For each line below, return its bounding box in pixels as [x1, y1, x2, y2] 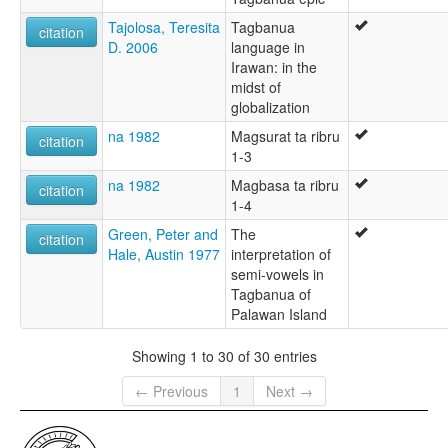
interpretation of [231, 244, 331, 265]
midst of [231, 77, 281, 98]
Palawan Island [231, 304, 327, 325]
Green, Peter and [108, 224, 218, 245]
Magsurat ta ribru [231, 126, 340, 147]
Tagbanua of [231, 284, 311, 305]
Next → [266, 381, 313, 402]
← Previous [135, 381, 208, 402]
